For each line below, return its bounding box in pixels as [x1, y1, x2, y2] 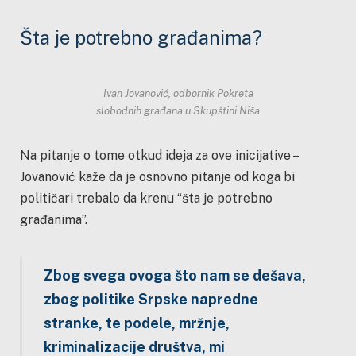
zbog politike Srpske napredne [43, 290, 258, 308]
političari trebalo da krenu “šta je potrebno [20, 191, 273, 207]
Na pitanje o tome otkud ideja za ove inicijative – [20, 148, 297, 164]
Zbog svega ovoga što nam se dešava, [43, 266, 306, 284]
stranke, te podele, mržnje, [43, 314, 230, 331]
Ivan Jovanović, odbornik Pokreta [103, 87, 253, 100]
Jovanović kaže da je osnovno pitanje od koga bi [20, 169, 295, 185]
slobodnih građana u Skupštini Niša [96, 104, 260, 118]
